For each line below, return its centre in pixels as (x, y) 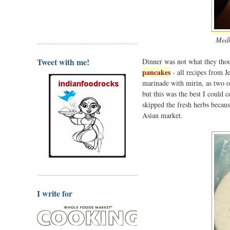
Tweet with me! (63, 62)
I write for (55, 193)
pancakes (156, 72)
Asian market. (162, 115)
